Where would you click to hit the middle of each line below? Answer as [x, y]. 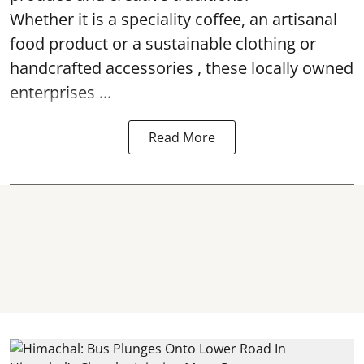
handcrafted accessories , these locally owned [182, 67]
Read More [182, 137]
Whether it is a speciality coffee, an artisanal [173, 19]
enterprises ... [61, 92]
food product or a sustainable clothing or [163, 43]
